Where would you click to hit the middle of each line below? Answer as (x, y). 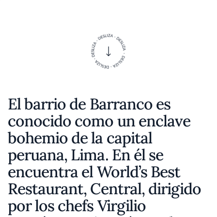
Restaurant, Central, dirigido (105, 189)
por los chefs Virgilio (77, 206)
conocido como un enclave (99, 121)
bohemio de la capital (80, 138)
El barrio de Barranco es (89, 104)
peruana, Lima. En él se (85, 155)
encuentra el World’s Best (94, 172)
